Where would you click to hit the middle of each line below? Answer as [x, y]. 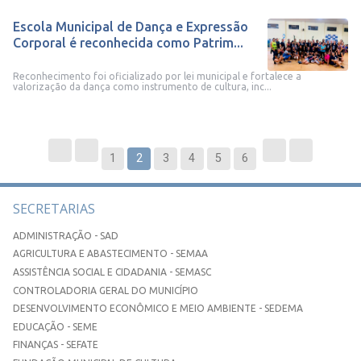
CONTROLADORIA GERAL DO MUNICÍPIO [106, 290]
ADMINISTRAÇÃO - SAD [66, 235]
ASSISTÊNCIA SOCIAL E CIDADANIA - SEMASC [112, 272]
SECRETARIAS [54, 208]
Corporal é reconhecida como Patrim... [128, 42]
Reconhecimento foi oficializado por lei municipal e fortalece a [157, 77]
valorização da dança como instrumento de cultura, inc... [142, 87]
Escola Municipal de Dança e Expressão [131, 26]
